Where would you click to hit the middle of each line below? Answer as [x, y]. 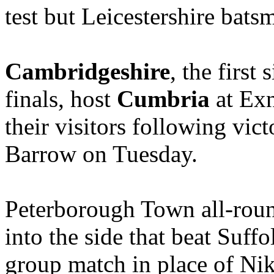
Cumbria [163, 98]
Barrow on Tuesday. [101, 154]
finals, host [61, 98]
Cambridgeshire [87, 71]
